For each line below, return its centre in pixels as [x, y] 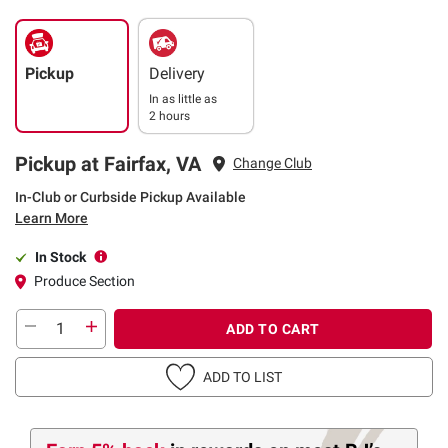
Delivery [177, 73]
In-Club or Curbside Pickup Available [130, 196]
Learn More [51, 217]
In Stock [60, 256]
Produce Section [84, 280]
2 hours [169, 115]
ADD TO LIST [242, 376]
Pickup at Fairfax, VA [108, 163]
